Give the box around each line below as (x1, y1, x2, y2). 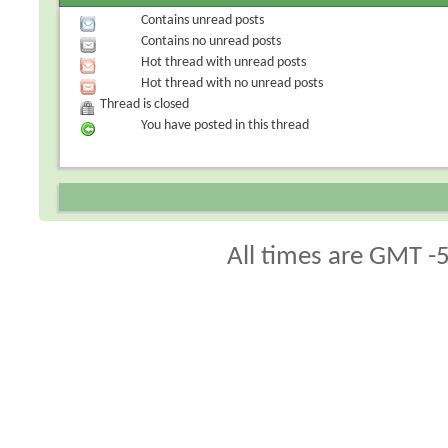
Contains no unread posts (141, 34, 282, 48)
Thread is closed (100, 97, 190, 111)
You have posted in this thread (141, 118, 310, 132)
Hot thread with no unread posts (141, 76, 324, 90)
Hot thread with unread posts (141, 55, 307, 69)
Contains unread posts (141, 13, 265, 27)
